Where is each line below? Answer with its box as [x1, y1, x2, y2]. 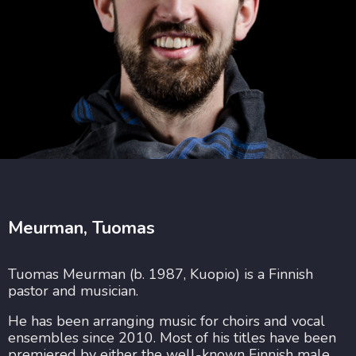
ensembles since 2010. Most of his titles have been [8, 327, 336, 347]
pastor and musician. [8, 281, 138, 301]
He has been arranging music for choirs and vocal [8, 311, 325, 331]
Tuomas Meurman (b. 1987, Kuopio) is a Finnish [8, 265, 313, 284]
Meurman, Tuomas [8, 215, 155, 240]
